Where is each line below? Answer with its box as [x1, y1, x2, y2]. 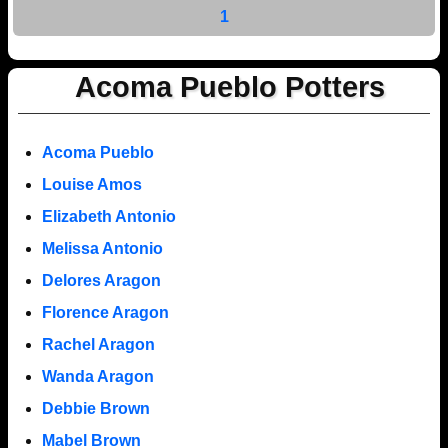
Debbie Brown [41, 399, 150, 417]
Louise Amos [41, 175, 142, 193]
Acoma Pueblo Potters [74, 70, 385, 103]
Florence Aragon [41, 303, 169, 321]
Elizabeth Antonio [41, 207, 176, 225]
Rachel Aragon [41, 335, 155, 353]
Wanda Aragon [41, 367, 154, 385]
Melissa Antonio [41, 239, 163, 257]
